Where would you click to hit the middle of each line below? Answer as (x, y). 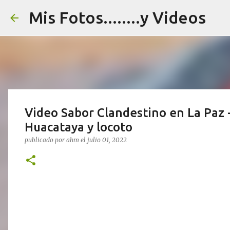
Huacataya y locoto (79, 127)
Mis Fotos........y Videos (117, 17)
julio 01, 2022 (107, 140)
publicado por (45, 140)
